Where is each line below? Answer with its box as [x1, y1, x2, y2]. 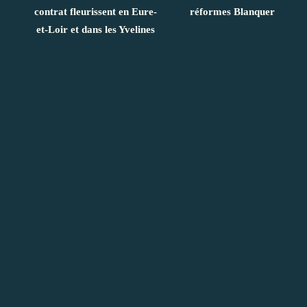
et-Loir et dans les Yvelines [36, 23, 155, 35]
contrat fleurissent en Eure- [34, 5, 157, 17]
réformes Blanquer [190, 5, 275, 17]
